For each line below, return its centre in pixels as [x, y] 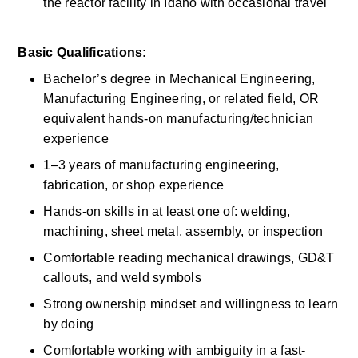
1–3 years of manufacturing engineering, [161, 165]
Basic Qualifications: [82, 52]
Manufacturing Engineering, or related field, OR [181, 99]
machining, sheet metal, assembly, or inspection [185, 231]
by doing [70, 324]
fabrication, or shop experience [135, 185]
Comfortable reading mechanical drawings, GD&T [189, 258]
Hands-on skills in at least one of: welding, [167, 211]
